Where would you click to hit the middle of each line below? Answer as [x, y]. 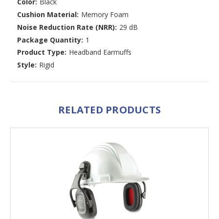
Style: [27, 65]
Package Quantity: [50, 40]
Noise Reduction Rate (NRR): [67, 27]
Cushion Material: [48, 14]
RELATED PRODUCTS [109, 110]
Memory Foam [105, 14]
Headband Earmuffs [100, 52]
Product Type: [42, 52]
